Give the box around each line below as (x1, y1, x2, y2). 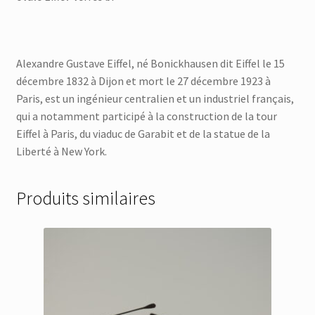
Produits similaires (15, 186, 155, 210)
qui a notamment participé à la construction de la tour (15, 109, 277, 124)
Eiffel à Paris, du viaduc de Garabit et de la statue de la (15, 127, 270, 141)
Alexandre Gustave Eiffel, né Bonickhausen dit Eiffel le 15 (15, 56, 285, 71)
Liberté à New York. (15, 144, 107, 159)
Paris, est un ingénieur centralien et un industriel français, (15, 91, 294, 106)
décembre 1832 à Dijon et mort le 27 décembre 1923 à (15, 74, 271, 89)
